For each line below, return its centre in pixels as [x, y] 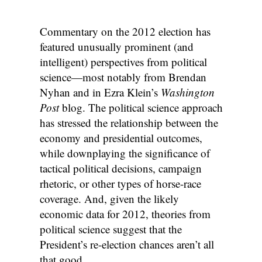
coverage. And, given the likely [109, 199]
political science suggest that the [111, 229]
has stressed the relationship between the [129, 123]
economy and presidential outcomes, [121, 138]
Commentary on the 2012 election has [125, 32]
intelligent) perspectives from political [123, 62]
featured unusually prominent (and [116, 47]
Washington [187, 92]
